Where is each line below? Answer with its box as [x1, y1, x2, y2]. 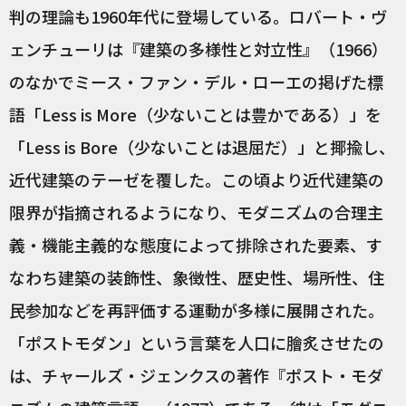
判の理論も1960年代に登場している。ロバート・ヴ [9, 5, 387, 28]
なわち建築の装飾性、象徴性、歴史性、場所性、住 [9, 266, 384, 289]
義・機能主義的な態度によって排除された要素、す [9, 233, 382, 256]
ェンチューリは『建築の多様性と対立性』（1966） [9, 37, 388, 61]
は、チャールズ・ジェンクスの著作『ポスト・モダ [9, 363, 383, 387]
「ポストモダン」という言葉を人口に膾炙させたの [9, 331, 384, 354]
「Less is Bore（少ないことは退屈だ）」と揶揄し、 [9, 135, 395, 159]
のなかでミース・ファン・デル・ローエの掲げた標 [9, 70, 383, 93]
